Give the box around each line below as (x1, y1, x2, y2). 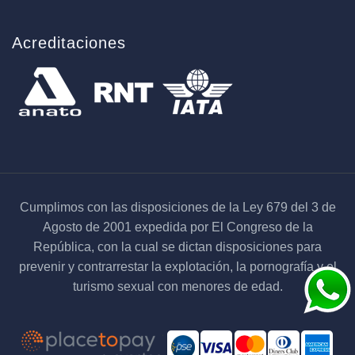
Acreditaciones (12, 33, 126, 52)
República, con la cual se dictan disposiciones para (33, 239, 322, 254)
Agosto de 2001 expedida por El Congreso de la (42, 219, 313, 234)
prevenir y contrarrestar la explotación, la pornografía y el (18, 259, 337, 273)
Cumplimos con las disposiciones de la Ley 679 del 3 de (19, 200, 336, 214)
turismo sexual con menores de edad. (72, 279, 283, 293)
